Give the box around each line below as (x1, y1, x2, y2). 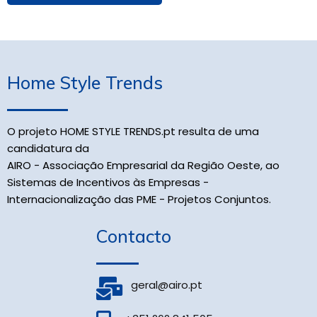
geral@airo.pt (122, 277, 202, 292)
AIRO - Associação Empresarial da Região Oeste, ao (7, 158, 279, 173)
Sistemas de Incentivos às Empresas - (7, 175, 209, 190)
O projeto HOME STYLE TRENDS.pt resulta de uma (7, 124, 259, 139)
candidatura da (7, 141, 92, 156)
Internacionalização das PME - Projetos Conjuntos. (7, 192, 271, 207)
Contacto (96, 225, 171, 247)
